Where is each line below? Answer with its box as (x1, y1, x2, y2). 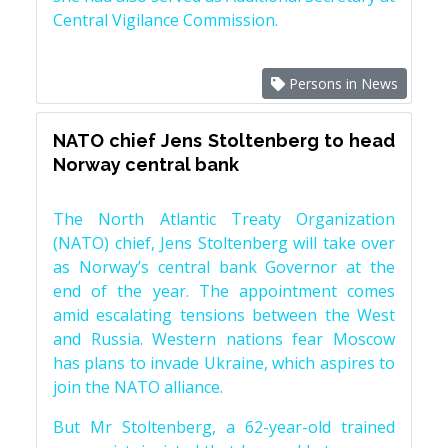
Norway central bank (53, 154, 239, 175)
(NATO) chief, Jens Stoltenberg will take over (53, 232, 395, 254)
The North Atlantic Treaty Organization (53, 208, 395, 230)
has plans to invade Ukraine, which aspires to (53, 352, 395, 374)
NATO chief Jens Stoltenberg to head (53, 130, 395, 151)
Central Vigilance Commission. (53, 9, 278, 31)
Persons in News (285, 74, 398, 93)
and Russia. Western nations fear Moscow (53, 328, 395, 350)
